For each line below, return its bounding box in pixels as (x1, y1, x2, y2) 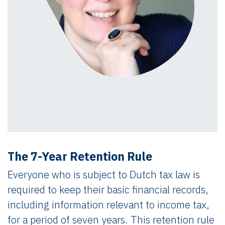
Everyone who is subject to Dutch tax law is (8, 167, 200, 181)
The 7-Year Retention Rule (8, 148, 152, 164)
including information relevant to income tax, (8, 197, 209, 211)
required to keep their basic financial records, (8, 182, 208, 196)
